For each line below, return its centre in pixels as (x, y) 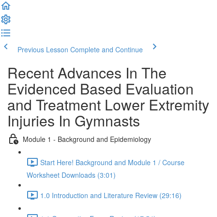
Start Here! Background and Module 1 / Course (112, 162)
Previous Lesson (43, 49)
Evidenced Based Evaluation (101, 88)
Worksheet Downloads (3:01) (71, 175)
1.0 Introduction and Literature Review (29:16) (111, 195)
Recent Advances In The (87, 72)
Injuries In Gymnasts (74, 120)
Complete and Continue (107, 49)
